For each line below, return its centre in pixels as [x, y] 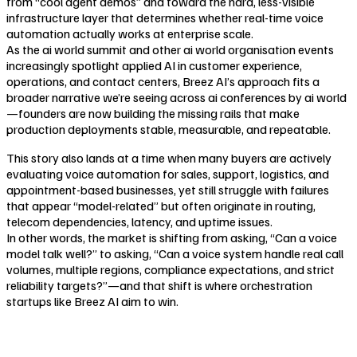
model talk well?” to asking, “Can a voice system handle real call [175, 253]
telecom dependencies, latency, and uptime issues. [139, 221]
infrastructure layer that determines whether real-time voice [165, 17]
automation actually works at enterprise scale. [130, 33]
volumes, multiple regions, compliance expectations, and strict [171, 269]
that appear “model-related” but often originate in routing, [161, 205]
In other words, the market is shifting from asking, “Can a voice [172, 237]
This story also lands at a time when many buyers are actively [169, 157]
